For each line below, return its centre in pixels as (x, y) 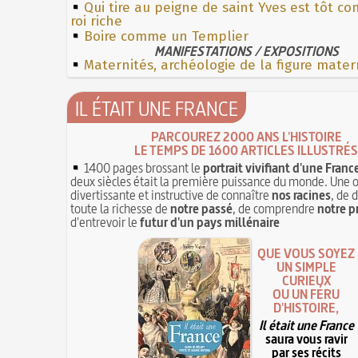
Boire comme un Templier (166, 36)
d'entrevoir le (105, 222)
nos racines (301, 195)
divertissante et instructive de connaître (171, 195)
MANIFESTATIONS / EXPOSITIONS (246, 51)
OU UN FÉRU (306, 294)
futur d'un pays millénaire (210, 222)
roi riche (96, 21)
